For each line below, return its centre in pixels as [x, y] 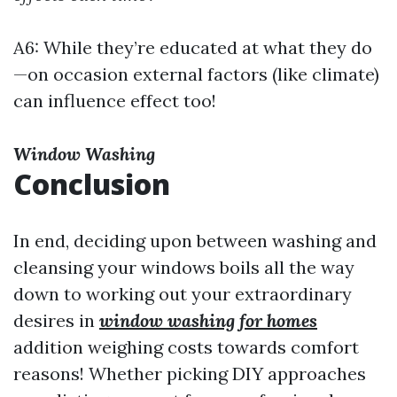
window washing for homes [208, 320]
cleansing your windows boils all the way [184, 267]
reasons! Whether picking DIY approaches [190, 374]
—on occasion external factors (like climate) [196, 74]
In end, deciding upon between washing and [195, 241]
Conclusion [92, 184]
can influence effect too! [115, 101]
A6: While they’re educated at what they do [193, 47]
